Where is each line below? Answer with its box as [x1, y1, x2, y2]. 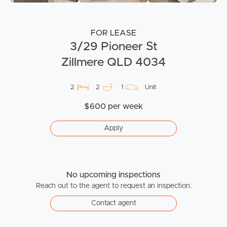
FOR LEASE [91, 28, 136, 37]
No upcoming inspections [66, 170, 161, 179]
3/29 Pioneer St [69, 40, 158, 53]
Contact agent [91, 199, 136, 207]
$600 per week [84, 102, 143, 110]
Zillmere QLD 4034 [61, 56, 166, 68]
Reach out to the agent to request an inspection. [35, 182, 192, 190]
